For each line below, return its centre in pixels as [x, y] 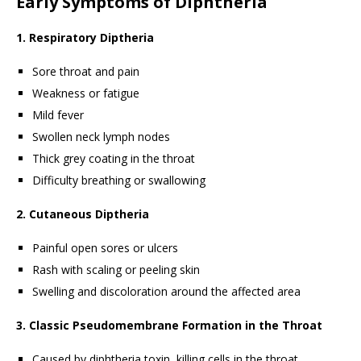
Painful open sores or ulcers [105, 248]
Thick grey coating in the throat [114, 159]
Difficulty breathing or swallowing [119, 180]
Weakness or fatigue [86, 93]
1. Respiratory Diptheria [85, 38]
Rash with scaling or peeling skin [116, 270]
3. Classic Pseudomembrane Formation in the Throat [169, 326]
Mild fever [58, 115]
